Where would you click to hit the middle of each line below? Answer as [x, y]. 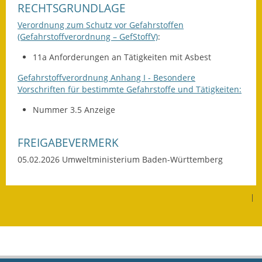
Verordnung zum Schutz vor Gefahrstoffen [101, 25]
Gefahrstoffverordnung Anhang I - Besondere [106, 77]
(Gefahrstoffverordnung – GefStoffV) [88, 36]
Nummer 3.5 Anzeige [74, 110]
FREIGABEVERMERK [68, 143]
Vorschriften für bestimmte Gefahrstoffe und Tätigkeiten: [130, 89]
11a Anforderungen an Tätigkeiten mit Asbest [122, 57]
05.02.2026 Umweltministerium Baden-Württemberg [120, 159]
